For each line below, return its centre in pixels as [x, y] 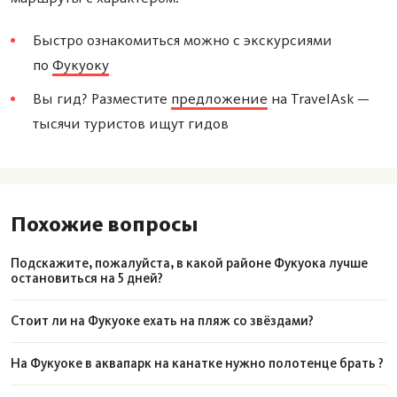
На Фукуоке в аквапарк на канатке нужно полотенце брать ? [197, 363]
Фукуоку [81, 64]
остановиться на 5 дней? [87, 278]
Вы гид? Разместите [102, 98]
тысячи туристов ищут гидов [131, 123]
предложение [219, 98]
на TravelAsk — [319, 98]
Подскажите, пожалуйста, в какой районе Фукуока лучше [189, 263]
